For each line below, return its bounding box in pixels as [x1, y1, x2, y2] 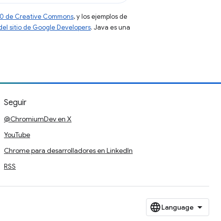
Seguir [4, 98, 27, 108]
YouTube [4, 130, 30, 139]
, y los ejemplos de [74, 12, 127, 21]
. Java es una [91, 23, 130, 32]
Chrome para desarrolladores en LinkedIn [4, 146, 133, 155]
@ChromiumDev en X [4, 114, 72, 123]
